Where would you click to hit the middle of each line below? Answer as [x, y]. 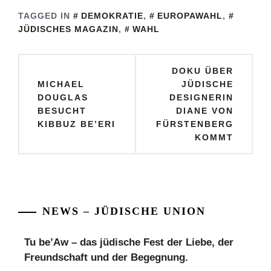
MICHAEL [61, 84]
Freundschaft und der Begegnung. [106, 257]
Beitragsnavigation [79, 65]
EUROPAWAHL [190, 16]
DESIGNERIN [201, 97]
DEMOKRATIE [112, 16]
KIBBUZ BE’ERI [77, 124]
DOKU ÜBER [203, 71]
